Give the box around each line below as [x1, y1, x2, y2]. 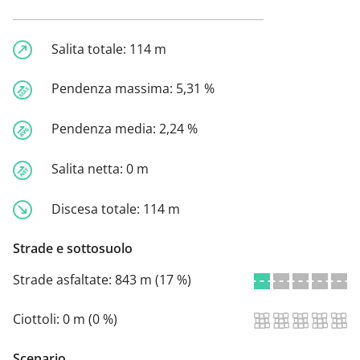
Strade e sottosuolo [13, 239, 133, 258]
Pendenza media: [51, 120, 159, 138]
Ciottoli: [13, 310, 63, 329]
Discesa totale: [51, 199, 143, 218]
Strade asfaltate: [13, 271, 115, 289]
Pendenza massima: [51, 80, 176, 98]
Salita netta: [51, 159, 126, 178]
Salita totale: [51, 39, 129, 58]
